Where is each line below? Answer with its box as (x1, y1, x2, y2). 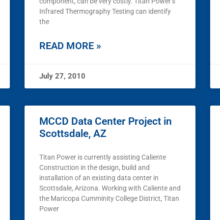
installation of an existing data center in (39, 174, 159, 182)
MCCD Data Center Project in (39, 115, 172, 128)
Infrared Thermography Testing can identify (39, 7, 171, 16)
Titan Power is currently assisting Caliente (39, 153, 166, 162)
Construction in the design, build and (39, 164, 150, 172)
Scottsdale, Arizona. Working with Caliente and (39, 184, 181, 192)
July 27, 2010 (39, 72, 85, 81)
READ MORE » (39, 40, 101, 52)
